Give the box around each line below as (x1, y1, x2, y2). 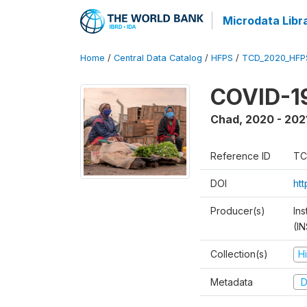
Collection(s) (210, 248, 268, 260)
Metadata (210, 275, 253, 288)
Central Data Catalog (114, 53, 202, 63)
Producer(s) (210, 205, 265, 217)
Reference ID (210, 150, 271, 162)
